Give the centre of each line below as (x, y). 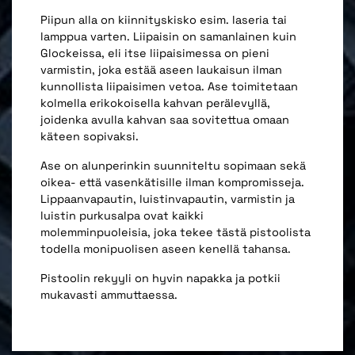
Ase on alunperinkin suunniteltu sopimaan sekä (173, 166)
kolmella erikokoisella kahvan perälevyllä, (155, 103)
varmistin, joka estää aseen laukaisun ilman (161, 70)
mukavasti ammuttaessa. (109, 295)
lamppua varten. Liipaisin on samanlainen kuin (168, 37)
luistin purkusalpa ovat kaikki (122, 216)
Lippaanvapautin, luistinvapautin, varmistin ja (168, 199)
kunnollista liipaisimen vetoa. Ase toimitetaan (169, 87)
